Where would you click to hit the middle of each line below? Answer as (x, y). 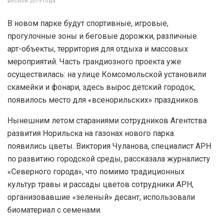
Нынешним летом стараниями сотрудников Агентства (107, 120)
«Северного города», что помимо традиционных (96, 171)
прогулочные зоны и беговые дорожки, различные (102, 36)
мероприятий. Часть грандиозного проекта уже (94, 61)
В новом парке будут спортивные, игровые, (88, 23)
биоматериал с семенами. (55, 210)
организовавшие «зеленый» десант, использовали (101, 197)
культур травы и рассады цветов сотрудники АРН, (100, 184)
